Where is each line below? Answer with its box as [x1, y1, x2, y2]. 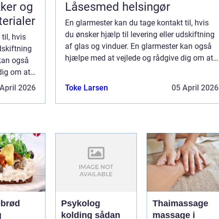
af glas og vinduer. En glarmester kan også [65, 42, 212, 51]
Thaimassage [153, 198, 208, 209]
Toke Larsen [65, 83, 108, 93]
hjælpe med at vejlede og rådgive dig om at [65, 53, 213, 63]
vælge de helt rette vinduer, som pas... [65, 65, 194, 75]
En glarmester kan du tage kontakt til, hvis [65, 18, 209, 28]
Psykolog [61, 198, 100, 209]
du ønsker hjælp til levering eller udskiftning [65, 30, 215, 40]
